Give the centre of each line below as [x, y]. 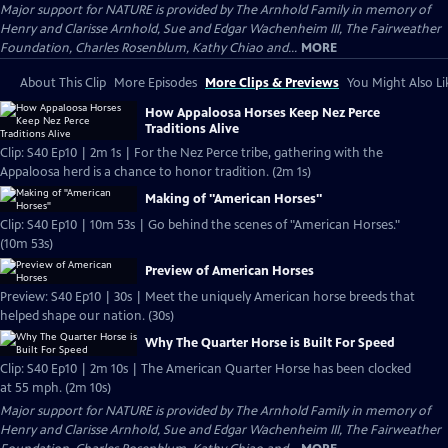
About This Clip [63, 83]
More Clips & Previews [272, 83]
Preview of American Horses [229, 271]
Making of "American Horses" [233, 199]
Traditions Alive [192, 128]
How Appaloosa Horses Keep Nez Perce [262, 112]
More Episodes [155, 83]
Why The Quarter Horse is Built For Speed [270, 343]
